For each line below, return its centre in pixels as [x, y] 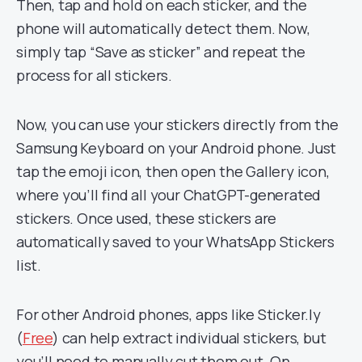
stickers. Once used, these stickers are [147, 218]
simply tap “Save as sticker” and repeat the [161, 52]
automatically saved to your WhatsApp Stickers [175, 242]
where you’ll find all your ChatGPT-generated [169, 195]
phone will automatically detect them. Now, [163, 28]
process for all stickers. [95, 75]
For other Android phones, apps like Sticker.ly [168, 314]
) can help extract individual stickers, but [189, 338]
